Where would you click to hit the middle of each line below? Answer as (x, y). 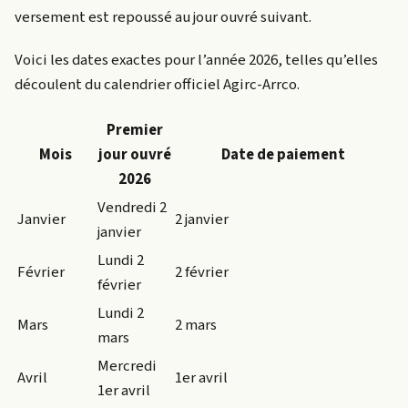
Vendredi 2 (132, 207)
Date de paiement (283, 154)
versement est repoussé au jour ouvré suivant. (163, 17)
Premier (134, 130)
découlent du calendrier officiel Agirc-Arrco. (157, 84)
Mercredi (127, 366)
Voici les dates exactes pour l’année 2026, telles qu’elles (196, 60)
